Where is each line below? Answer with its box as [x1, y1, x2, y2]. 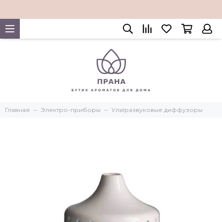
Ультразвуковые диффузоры [111, 106, 203, 113]
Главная [5, 106, 30, 113]
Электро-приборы [41, 106, 101, 113]
